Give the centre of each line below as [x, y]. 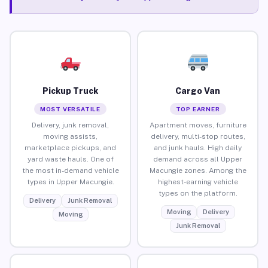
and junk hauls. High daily [198, 147]
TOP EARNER [198, 109]
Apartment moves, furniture [198, 125]
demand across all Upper [198, 159]
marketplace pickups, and [70, 147]
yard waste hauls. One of [70, 159]
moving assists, [70, 136]
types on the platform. [198, 193]
